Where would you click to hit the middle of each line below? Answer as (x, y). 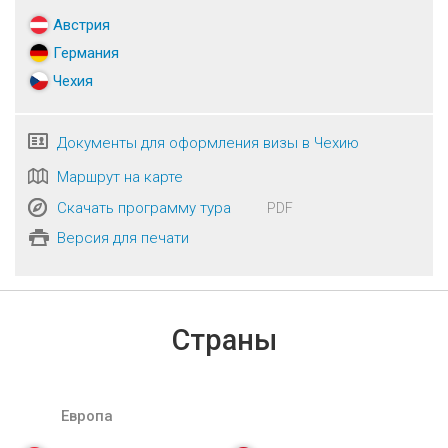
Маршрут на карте (120, 177)
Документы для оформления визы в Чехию (208, 143)
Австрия (81, 24)
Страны (224, 340)
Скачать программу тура (144, 207)
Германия (86, 52)
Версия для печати (123, 238)
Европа (87, 416)
